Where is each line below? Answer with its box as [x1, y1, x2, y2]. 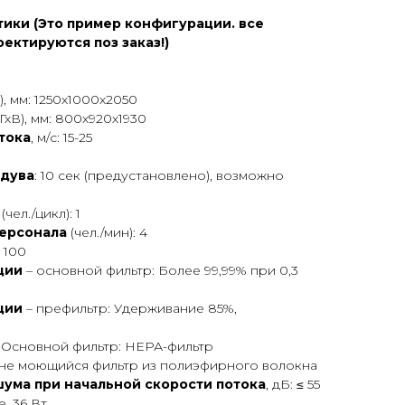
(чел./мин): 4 [67, 224, 147, 241]
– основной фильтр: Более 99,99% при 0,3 [23, 262, 298, 279]
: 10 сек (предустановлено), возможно [34, 167, 284, 184]
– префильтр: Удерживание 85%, [26, 300, 237, 317]
